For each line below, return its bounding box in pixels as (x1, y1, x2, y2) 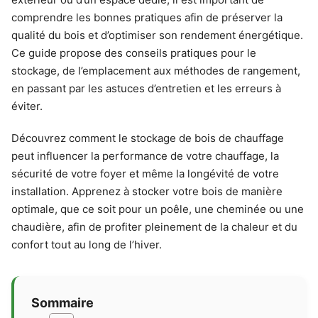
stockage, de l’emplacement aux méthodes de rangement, (11, 64, 300, 77)
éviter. (11, 99, 43, 113)
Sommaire (31, 295, 94, 310)
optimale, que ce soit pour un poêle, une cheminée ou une (11, 202, 304, 216)
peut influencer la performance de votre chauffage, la (11, 149, 279, 163)
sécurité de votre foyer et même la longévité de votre (11, 167, 279, 180)
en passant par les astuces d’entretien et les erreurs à (11, 82, 281, 95)
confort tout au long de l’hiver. (11, 238, 162, 251)
